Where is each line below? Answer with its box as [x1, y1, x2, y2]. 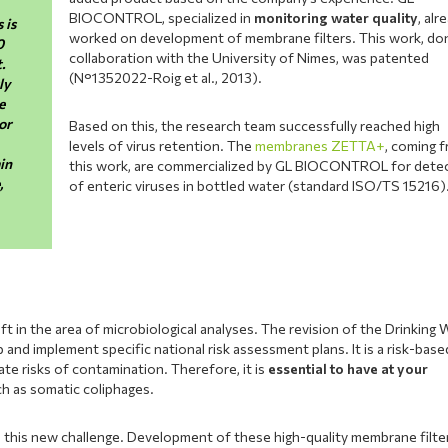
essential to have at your [268, 359, 429, 377]
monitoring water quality [254, 8, 419, 26]
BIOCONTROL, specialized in [69, 8, 255, 26]
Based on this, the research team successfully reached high [69, 116, 441, 134]
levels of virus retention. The [69, 136, 256, 154]
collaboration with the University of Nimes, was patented [69, 48, 430, 66]
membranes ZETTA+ [255, 136, 386, 154]
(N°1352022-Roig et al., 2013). [69, 68, 263, 86]
